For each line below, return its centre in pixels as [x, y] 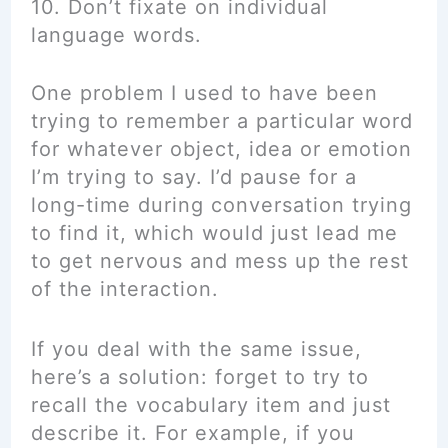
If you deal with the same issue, [196, 349]
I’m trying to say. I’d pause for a [193, 177]
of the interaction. [124, 289]
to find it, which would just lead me [214, 233]
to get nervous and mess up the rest [219, 261]
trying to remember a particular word [221, 121]
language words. [116, 35]
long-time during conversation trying [221, 205]
